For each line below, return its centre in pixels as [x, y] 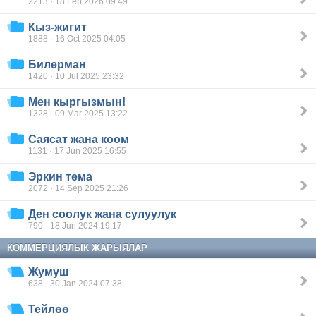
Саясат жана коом [79, 139]
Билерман [57, 65]
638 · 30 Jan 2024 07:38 [75, 283]
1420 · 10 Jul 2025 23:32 [76, 76]
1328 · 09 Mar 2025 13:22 [78, 113]
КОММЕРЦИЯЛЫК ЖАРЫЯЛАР [77, 248]
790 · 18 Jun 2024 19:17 [75, 225]
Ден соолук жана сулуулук [102, 214]
